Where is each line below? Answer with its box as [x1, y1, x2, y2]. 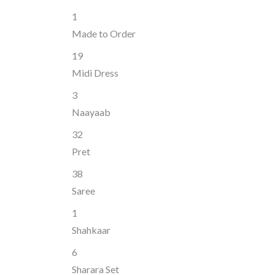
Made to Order [72, 28, 136, 39]
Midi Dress [72, 67, 118, 79]
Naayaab [72, 106, 110, 118]
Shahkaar [72, 224, 110, 236]
